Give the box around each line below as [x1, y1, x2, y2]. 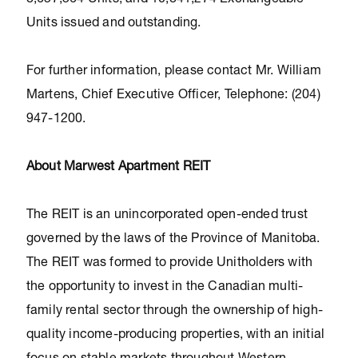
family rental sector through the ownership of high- [26, 305, 323, 318]
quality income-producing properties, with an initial [26, 329, 325, 342]
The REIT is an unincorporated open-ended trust [26, 209, 308, 222]
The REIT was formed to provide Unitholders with [26, 257, 313, 270]
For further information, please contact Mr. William [26, 66, 321, 78]
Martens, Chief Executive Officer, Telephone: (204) [26, 89, 320, 102]
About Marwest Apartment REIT [26, 161, 211, 174]
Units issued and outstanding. [26, 18, 201, 30]
